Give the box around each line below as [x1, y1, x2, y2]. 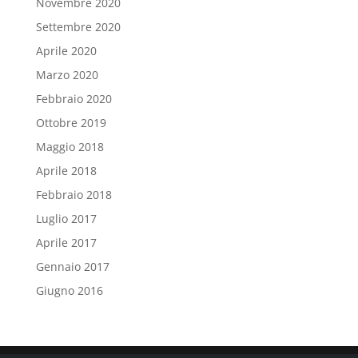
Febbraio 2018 [35, 187, 112, 202]
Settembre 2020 [35, 19, 121, 34]
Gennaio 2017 [35, 259, 109, 274]
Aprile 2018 [35, 163, 97, 178]
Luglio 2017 [35, 211, 97, 226]
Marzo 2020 [35, 67, 98, 82]
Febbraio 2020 [35, 91, 112, 106]
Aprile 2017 [35, 235, 97, 250]
